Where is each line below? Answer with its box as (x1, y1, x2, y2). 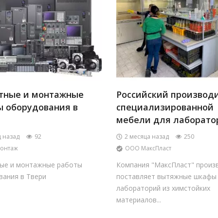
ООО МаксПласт (125, 144, 171, 152)
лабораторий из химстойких (116, 183, 210, 193)
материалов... (116, 195, 161, 204)
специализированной (116, 101, 214, 113)
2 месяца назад (124, 132, 169, 141)
